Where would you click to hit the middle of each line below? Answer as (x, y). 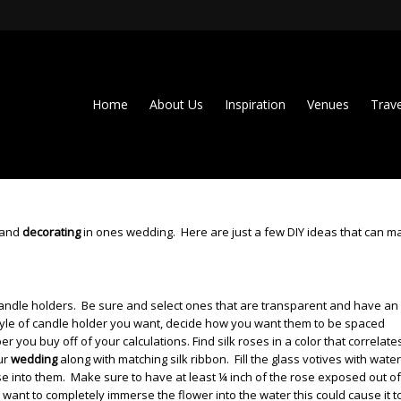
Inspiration (255, 104)
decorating (51, 232)
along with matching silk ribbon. (146, 359)
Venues (328, 104)
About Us (176, 104)
